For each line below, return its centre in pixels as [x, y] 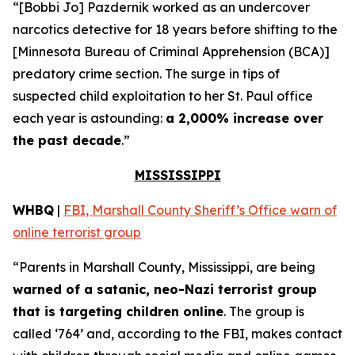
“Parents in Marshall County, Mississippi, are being [164, 267]
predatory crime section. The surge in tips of [146, 74]
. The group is [264, 311]
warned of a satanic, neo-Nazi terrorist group [165, 289]
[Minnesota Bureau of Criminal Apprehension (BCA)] [171, 52]
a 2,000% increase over [244, 118]
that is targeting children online [118, 311]
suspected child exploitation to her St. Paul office [163, 96]
